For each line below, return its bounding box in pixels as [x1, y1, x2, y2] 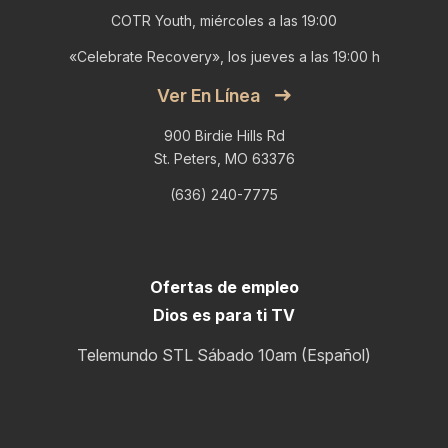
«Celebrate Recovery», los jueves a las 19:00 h [68, 48, 380, 65]
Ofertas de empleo [149, 276, 299, 297]
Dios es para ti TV [153, 304, 295, 325]
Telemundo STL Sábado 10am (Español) [77, 345, 371, 365]
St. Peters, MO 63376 [153, 149, 295, 167]
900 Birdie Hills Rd [163, 126, 285, 144]
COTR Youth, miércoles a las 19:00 [111, 11, 337, 29]
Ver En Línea [157, 84, 260, 106]
